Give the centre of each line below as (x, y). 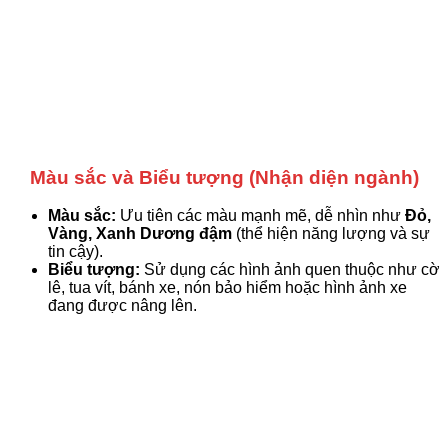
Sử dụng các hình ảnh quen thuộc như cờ (290, 270)
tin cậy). (75, 252)
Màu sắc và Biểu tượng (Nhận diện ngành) (224, 177)
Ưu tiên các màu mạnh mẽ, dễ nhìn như (260, 216)
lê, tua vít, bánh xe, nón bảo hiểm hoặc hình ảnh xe (227, 288)
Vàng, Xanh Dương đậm (140, 234)
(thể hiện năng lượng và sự (331, 234)
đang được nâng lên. (122, 306)
